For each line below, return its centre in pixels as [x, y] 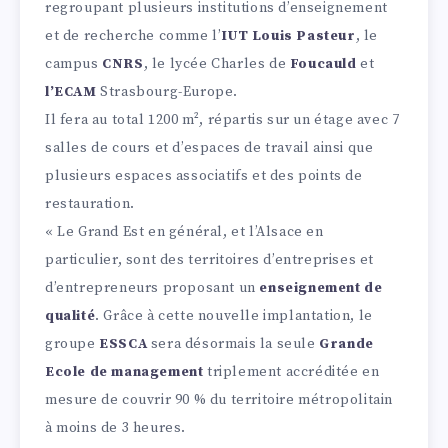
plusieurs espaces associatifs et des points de [204, 176]
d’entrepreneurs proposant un [152, 288]
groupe [72, 344]
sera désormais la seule [233, 344]
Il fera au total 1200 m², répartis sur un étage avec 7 [222, 120]
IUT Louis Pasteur [288, 36]
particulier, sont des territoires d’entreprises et [210, 260]
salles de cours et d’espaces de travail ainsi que [209, 148]
